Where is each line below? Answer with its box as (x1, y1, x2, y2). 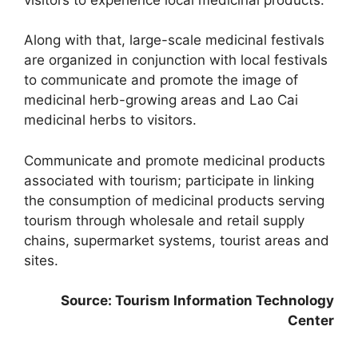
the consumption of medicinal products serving (24, 192, 324, 209)
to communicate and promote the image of (24, 72, 298, 89)
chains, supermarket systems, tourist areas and (24, 232, 329, 249)
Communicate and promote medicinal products (24, 152, 325, 169)
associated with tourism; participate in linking (24, 172, 314, 189)
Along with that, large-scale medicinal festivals (24, 32, 324, 49)
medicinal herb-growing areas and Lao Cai (24, 92, 298, 109)
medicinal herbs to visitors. (24, 112, 197, 129)
